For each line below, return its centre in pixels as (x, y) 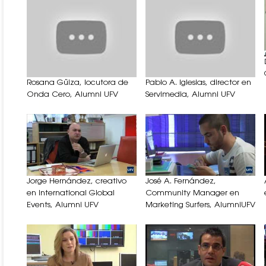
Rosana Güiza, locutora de (77, 83)
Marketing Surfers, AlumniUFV (200, 205)
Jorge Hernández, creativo (77, 182)
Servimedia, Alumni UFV (190, 95)
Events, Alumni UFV (63, 205)
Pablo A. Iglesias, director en (198, 83)
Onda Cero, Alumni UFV (72, 95)
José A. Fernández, (181, 182)
